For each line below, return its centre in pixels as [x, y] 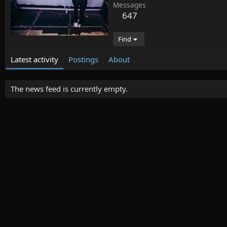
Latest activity [34, 60]
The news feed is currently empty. [69, 89]
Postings [83, 60]
